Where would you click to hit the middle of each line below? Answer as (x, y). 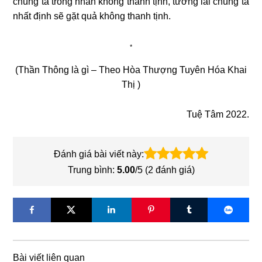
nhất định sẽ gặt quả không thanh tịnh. (92, 16)
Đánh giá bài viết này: (99, 154)
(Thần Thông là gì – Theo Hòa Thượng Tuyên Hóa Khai (131, 70)
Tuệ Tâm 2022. (218, 114)
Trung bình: (92, 170)
